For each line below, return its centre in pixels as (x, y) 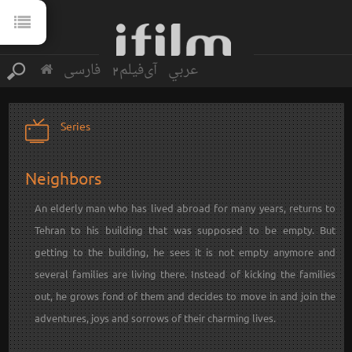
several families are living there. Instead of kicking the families (185, 274)
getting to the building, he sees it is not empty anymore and (185, 252)
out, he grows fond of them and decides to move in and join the (185, 296)
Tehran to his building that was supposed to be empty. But (185, 230)
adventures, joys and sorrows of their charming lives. (155, 318)
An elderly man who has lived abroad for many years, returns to (185, 208)
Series (75, 126)
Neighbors (63, 178)
